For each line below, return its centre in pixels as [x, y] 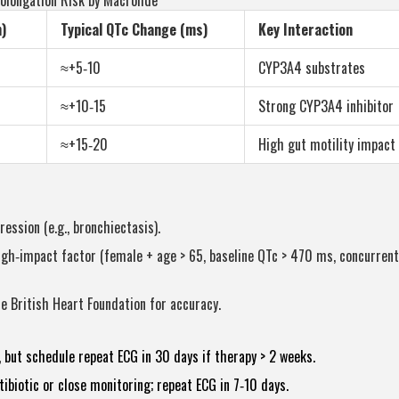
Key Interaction [305, 30]
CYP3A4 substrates [312, 68]
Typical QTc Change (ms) [134, 30]
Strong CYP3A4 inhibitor [326, 106]
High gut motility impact [327, 145]
